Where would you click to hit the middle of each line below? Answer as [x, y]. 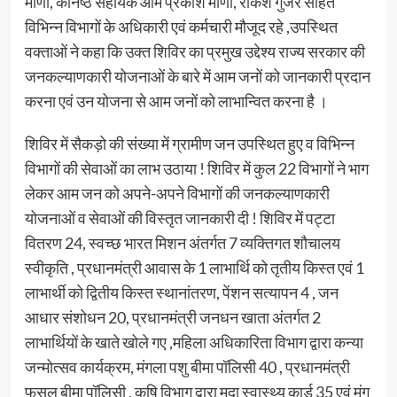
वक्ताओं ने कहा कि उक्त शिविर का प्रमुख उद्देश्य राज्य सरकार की [195, 51]
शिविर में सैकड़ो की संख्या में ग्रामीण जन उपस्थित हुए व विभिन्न [189, 143]
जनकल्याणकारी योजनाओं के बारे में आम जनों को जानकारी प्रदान [197, 76]
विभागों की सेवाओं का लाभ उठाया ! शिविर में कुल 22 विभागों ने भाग [196, 168]
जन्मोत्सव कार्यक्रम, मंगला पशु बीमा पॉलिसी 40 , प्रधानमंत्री [187, 366]
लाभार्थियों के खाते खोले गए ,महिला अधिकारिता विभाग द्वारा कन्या [194, 342]
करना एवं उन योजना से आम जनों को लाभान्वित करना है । [176, 101]
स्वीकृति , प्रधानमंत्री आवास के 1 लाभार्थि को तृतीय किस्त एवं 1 [194, 267]
